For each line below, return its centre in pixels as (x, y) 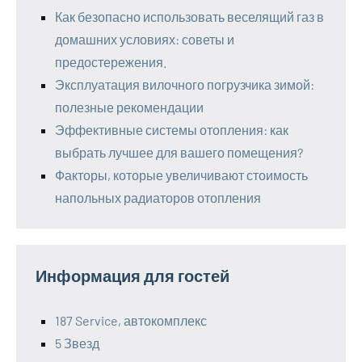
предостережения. (111, 62)
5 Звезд (77, 343)
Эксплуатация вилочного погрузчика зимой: (185, 84)
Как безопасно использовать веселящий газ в (189, 17)
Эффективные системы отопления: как (172, 130)
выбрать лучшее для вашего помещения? (179, 152)
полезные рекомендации (129, 107)
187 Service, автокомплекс (131, 320)
